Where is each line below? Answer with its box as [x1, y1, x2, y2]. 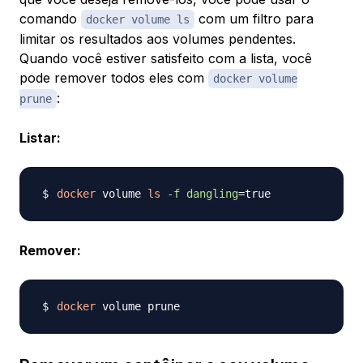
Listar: [19, 130, 61, 147]
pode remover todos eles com [19, 70, 208, 87]
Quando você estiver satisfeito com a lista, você [19, 50, 312, 67]
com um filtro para [194, 11, 314, 28]
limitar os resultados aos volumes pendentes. [19, 31, 296, 48]
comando [19, 11, 81, 28]
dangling [186, 187, 238, 201]
